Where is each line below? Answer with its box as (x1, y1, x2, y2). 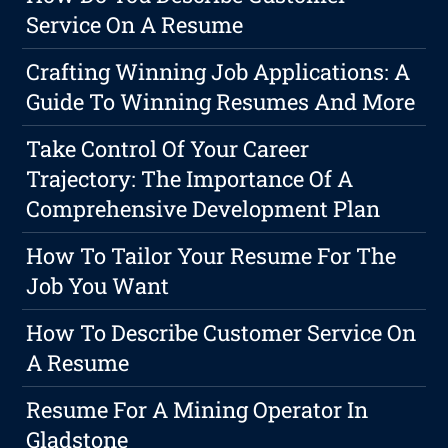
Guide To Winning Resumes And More (26, 87, 416, 117)
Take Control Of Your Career (26, 134, 310, 164)
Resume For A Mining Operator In (26, 395, 369, 425)
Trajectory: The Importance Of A (26, 164, 354, 194)
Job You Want (26, 271, 170, 301)
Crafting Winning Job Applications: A (26, 57, 411, 87)
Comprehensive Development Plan (26, 194, 381, 224)
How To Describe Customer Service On (26, 318, 417, 348)
